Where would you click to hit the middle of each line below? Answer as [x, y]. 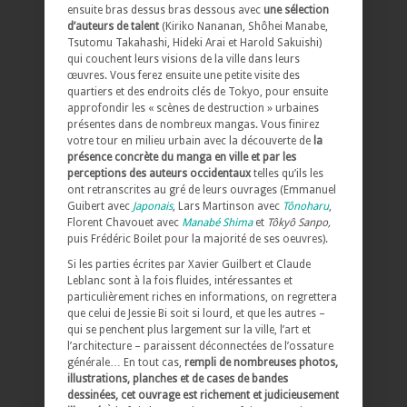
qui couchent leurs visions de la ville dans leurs [184, 59]
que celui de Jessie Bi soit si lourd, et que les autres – [196, 313]
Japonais [153, 206]
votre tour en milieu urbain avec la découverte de [189, 140]
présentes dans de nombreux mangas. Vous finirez [194, 124]
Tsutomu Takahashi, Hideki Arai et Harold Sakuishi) [194, 42]
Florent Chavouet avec [124, 222]
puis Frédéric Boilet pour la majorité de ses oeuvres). [198, 238]
